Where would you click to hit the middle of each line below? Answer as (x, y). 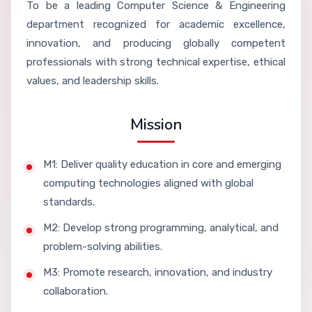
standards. (69, 202)
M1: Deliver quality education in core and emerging (162, 165)
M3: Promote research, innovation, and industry (158, 273)
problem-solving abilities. (103, 247)
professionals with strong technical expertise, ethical (156, 62)
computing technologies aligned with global (148, 184)
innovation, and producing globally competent (156, 44)
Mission (156, 125)
